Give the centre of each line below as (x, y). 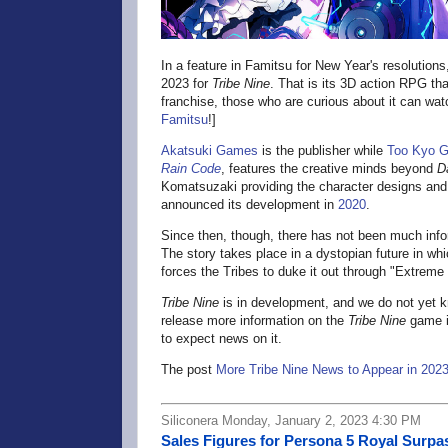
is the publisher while (322, 150)
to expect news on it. (221, 338)
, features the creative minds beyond (329, 168)
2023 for (186, 83)
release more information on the (254, 320)
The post (188, 369)
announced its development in (249, 204)
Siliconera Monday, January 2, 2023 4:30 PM (291, 421)
